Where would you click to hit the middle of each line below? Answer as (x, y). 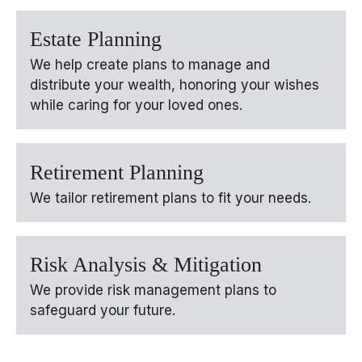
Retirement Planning (117, 172)
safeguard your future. (103, 311)
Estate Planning (96, 40)
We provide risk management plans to (153, 290)
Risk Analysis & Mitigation (146, 265)
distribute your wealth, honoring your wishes (175, 85)
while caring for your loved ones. (136, 105)
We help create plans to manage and (150, 65)
